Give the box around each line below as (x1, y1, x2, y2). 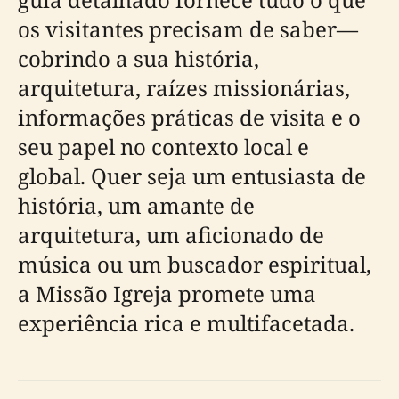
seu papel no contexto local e (18, 132, 309, 161)
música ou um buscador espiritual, (18, 249, 371, 279)
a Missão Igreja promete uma (18, 279, 316, 308)
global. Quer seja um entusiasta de (18, 161, 366, 191)
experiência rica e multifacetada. (18, 308, 354, 338)
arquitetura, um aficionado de (18, 220, 324, 249)
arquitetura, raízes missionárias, (18, 73, 350, 102)
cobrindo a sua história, (18, 44, 259, 73)
